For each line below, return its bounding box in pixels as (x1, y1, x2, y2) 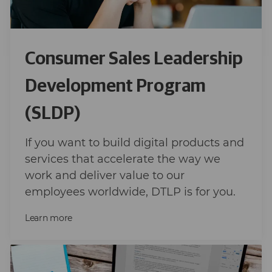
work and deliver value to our (24, 169, 185, 183)
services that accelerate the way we (24, 152, 220, 166)
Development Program (24, 77, 206, 96)
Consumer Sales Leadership (24, 50, 243, 69)
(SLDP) (24, 104, 81, 123)
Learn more (24, 212, 72, 224)
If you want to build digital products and (24, 136, 244, 150)
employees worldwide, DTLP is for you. (24, 185, 236, 199)
